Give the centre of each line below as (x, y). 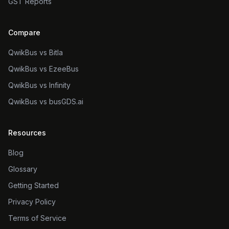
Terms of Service (37, 218)
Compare (24, 32)
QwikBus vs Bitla (36, 52)
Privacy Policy (32, 202)
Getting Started (33, 185)
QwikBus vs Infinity (39, 85)
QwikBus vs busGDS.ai (46, 101)
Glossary (23, 169)
